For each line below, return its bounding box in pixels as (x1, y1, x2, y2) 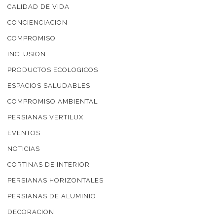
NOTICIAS (7, 145, 40, 153)
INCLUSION (7, 50, 46, 58)
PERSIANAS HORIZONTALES (7, 177, 104, 184)
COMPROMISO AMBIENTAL (7, 98, 98, 106)
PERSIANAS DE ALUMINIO (7, 192, 96, 200)
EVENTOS (7, 129, 40, 137)
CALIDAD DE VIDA (7, 3, 70, 11)
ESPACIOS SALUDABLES (7, 82, 90, 90)
